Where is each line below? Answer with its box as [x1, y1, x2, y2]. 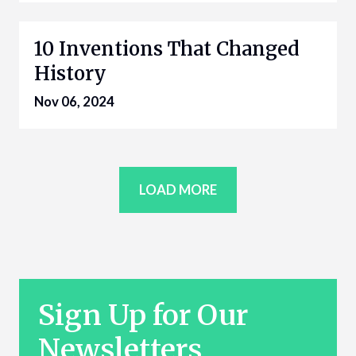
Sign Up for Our [37, 297, 248, 334]
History [34, 61, 106, 87]
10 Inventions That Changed [34, 37, 300, 62]
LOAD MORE [139, 180, 217, 198]
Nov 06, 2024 [34, 93, 114, 110]
